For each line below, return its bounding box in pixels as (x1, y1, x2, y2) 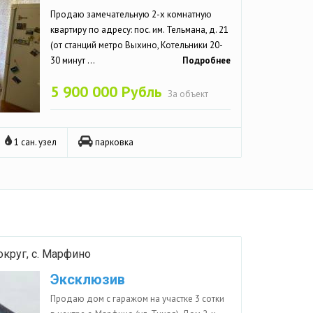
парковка (93, 136, 133, 148)
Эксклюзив (50, 270, 125, 288)
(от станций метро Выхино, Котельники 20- (50, 38, 223, 51)
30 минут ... (50, 54, 95, 66)
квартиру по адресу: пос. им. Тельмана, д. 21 (50, 23, 228, 36)
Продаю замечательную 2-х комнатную (50, 8, 212, 20)
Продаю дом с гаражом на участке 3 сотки (50, 292, 224, 305)
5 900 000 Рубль (50, 81, 162, 101)
